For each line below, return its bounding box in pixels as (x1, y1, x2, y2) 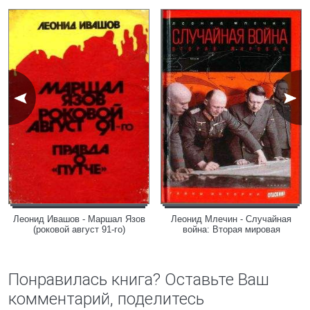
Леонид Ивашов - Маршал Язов (12, 214, 145, 224)
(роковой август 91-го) (33, 224, 125, 235)
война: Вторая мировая (182, 224, 280, 235)
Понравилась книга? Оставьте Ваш (8, 270, 269, 289)
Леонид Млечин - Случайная (171, 214, 291, 224)
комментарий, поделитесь (8, 289, 204, 309)
